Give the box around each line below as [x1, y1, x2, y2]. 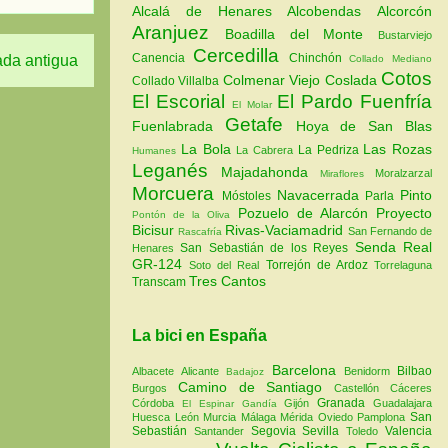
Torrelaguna [374, 259, 433, 272]
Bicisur [132, 222, 179, 239]
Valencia [385, 423, 433, 438]
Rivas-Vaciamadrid [225, 222, 348, 239]
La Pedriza [297, 143, 364, 158]
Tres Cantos [189, 273, 266, 290]
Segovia [250, 423, 303, 438]
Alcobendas [287, 3, 377, 20]
